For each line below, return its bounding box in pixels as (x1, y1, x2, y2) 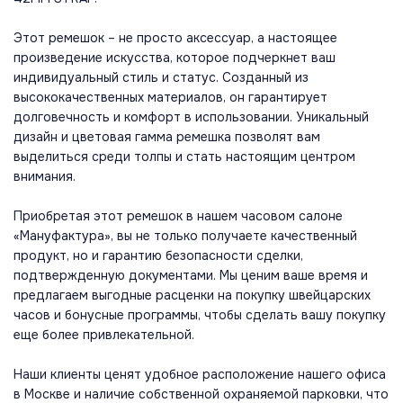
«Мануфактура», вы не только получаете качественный (13, 228, 357, 245)
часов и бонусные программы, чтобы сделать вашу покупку (13, 307, 386, 324)
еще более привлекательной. (13, 327, 194, 344)
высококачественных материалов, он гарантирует (13, 89, 327, 106)
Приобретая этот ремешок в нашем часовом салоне (13, 208, 343, 225)
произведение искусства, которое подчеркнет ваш (13, 49, 336, 67)
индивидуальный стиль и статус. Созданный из (13, 69, 309, 86)
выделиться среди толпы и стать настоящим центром (13, 148, 355, 166)
